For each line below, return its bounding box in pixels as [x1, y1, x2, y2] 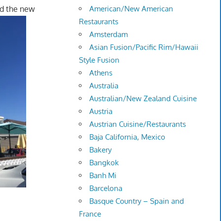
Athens [89, 68, 113, 78]
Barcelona [89, 184, 123, 193]
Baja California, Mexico [89, 132, 166, 142]
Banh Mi [89, 171, 117, 181]
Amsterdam [89, 30, 128, 39]
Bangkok [89, 158, 119, 168]
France [79, 209, 102, 219]
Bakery [89, 145, 112, 155]
